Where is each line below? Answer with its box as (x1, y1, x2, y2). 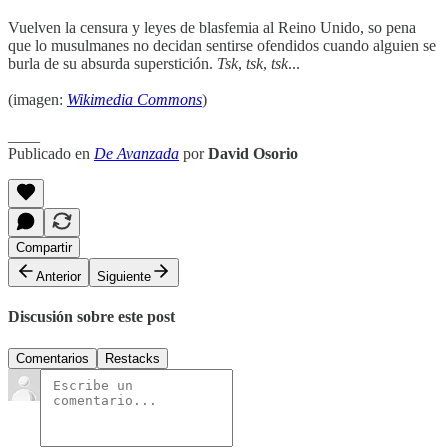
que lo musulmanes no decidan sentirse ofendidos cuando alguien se (8, 37, 436, 54)
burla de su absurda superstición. (8, 55, 217, 72)
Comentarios (16, 350, 89, 366)
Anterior (36, 269, 81, 284)
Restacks (105, 350, 160, 366)
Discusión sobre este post (8, 308, 175, 326)
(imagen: (8, 91, 67, 108)
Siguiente (97, 269, 151, 284)
